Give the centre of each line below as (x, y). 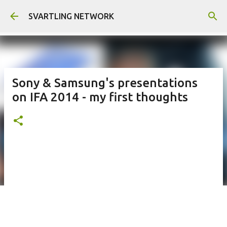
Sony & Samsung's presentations (105, 83)
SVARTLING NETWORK (71, 16)
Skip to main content (113, 13)
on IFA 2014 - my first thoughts (100, 97)
